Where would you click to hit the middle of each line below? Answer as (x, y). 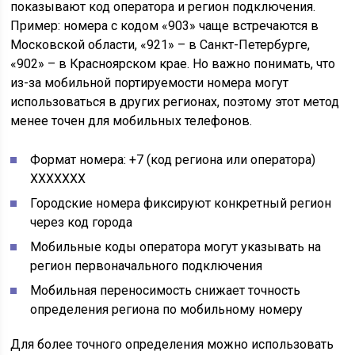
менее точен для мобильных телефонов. (132, 121)
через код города (82, 223)
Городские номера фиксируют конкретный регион (181, 204)
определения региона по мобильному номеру (167, 310)
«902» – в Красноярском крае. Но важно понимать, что (173, 64)
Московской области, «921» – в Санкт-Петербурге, (160, 45)
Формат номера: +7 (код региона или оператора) (173, 160)
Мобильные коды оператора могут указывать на (176, 247)
